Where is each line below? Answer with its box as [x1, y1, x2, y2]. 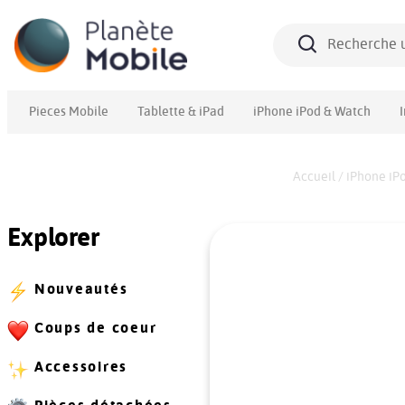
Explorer [7, 226, 99, 251]
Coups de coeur [33, 320, 157, 335]
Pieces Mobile [29, 106, 108, 118]
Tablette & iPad [137, 106, 224, 118]
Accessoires [33, 359, 128, 374]
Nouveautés [33, 282, 128, 297]
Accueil [293, 171, 335, 184]
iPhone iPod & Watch [253, 106, 371, 118]
